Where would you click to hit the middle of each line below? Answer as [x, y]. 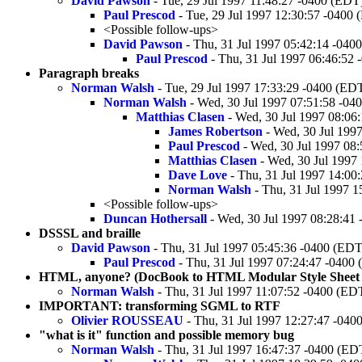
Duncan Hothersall [155, 218]
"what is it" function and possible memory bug [166, 335]
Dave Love [198, 175]
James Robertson [215, 131]
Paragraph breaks [89, 73]
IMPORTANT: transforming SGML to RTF [160, 305]
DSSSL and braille [90, 233]
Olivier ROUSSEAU [127, 320]
